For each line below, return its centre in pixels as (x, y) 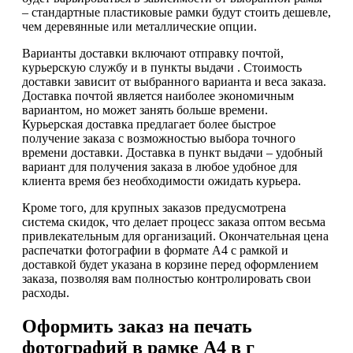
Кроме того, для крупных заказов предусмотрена (154, 207)
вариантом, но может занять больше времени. (145, 110)
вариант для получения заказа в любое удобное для (160, 166)
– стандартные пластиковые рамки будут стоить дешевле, (176, 12)
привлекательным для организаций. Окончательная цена (175, 236)
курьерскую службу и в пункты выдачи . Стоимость (162, 67)
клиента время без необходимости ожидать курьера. (162, 180)
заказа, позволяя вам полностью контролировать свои (167, 278)
